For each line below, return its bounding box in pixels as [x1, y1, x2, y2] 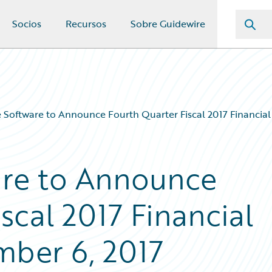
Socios [12, 16, 41, 31]
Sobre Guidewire [131, 16, 205, 31]
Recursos [66, 16, 106, 31]
